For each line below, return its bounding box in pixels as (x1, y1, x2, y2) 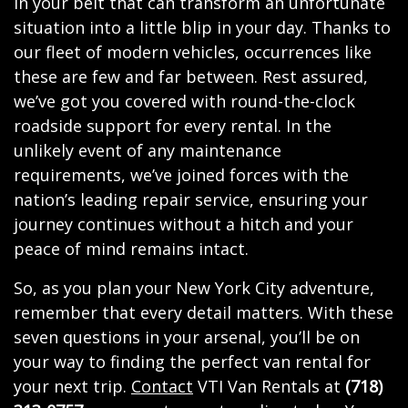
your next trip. (14, 375, 131, 397)
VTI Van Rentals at (193, 375, 345, 397)
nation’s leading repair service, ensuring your (14, 189, 368, 210)
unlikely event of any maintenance (14, 139, 281, 161)
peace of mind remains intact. (14, 238, 249, 260)
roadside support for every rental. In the (14, 115, 331, 137)
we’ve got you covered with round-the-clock (14, 90, 355, 112)
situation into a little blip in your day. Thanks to (14, 16, 391, 38)
